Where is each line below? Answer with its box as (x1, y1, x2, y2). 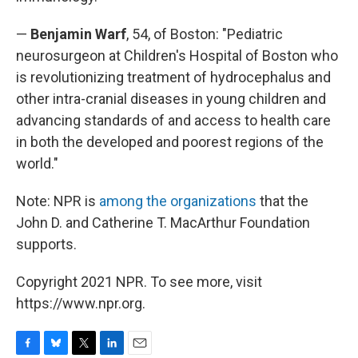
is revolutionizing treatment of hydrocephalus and (16, 69, 331, 86)
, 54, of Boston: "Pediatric (126, 26, 283, 42)
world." (16, 155, 58, 172)
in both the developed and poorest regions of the (16, 133, 324, 150)
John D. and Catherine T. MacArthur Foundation (16, 214, 310, 231)
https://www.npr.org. (16, 295, 145, 312)
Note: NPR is (16, 193, 99, 209)
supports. (16, 236, 77, 253)
